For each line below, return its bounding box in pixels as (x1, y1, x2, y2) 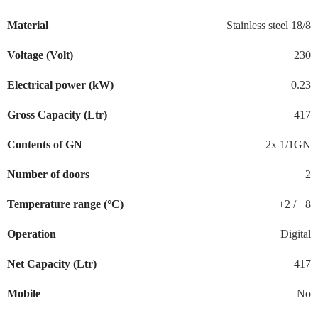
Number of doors (7, 168, 89, 180)
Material (7, 18, 48, 31)
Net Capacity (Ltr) (7, 257, 97, 270)
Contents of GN (7, 138, 82, 150)
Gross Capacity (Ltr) (7, 108, 107, 121)
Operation (7, 227, 56, 240)
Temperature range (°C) (7, 197, 124, 210)
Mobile (7, 287, 40, 300)
